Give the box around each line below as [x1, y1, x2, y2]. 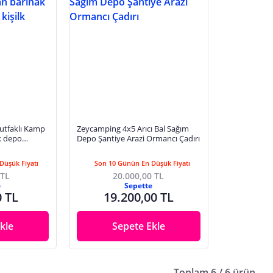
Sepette [124, 180, 153, 191]
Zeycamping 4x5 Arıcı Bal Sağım [76, 123, 189, 135]
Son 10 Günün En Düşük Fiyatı [94, 158, 190, 168]
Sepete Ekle [112, 219, 165, 233]
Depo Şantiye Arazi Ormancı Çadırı [76, 133, 200, 144]
